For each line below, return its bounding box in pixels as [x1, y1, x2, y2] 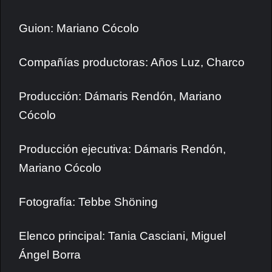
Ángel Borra [19, 248, 81, 261]
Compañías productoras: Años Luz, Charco [19, 56, 245, 69]
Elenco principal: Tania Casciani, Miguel [19, 229, 226, 242]
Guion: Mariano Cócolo [19, 22, 139, 35]
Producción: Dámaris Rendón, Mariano [19, 90, 222, 103]
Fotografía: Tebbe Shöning [19, 195, 158, 208]
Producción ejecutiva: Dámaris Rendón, [19, 143, 226, 155]
